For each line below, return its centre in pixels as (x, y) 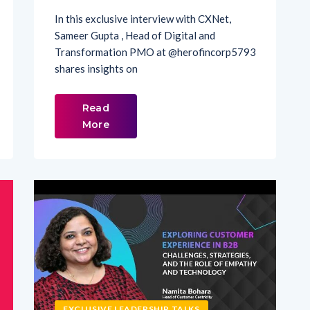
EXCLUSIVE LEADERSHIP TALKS (131, 284)
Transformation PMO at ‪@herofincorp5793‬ (155, 27)
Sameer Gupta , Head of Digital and (135, 11)
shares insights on (96, 44)
